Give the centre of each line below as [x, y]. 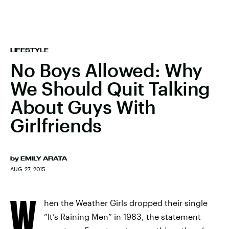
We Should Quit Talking [110, 88]
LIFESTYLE [29, 50]
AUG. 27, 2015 [28, 169]
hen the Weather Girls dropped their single [126, 203]
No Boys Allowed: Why [106, 70]
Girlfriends [56, 125]
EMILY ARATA [44, 158]
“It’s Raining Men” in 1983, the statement [122, 216]
